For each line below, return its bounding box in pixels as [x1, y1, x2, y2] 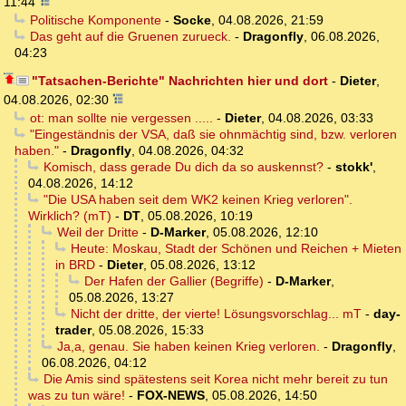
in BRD [55, 257, 95, 273]
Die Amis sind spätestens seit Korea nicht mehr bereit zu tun [43, 372, 388, 387]
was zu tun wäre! [28, 388, 125, 403]
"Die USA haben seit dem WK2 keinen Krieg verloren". [43, 192, 353, 208]
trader [55, 323, 92, 338]
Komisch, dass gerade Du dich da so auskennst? [43, 159, 324, 175]
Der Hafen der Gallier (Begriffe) [83, 274, 264, 289]
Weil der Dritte [56, 225, 139, 240]
